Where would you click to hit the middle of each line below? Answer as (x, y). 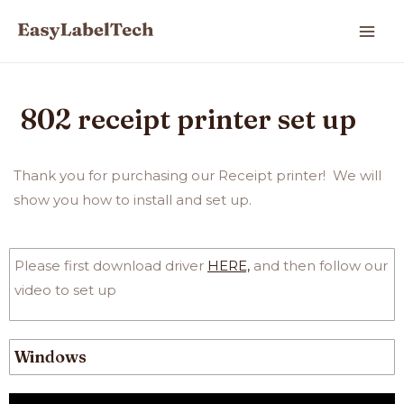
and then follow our (319, 266)
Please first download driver (111, 266)
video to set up (65, 290)
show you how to (72, 200)
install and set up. (191, 200)
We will (357, 175)
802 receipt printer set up (189, 119)
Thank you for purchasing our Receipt (143, 175)
